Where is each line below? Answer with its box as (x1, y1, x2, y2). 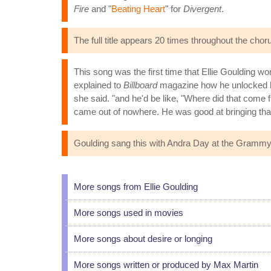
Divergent (183, 4, 221, 14)
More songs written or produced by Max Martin (74, 260, 258, 270)
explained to (74, 80, 123, 90)
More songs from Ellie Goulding (74, 181, 198, 192)
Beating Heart (111, 4, 165, 14)
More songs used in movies (74, 207, 183, 218)
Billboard (123, 80, 157, 90)
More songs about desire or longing (74, 233, 212, 244)
